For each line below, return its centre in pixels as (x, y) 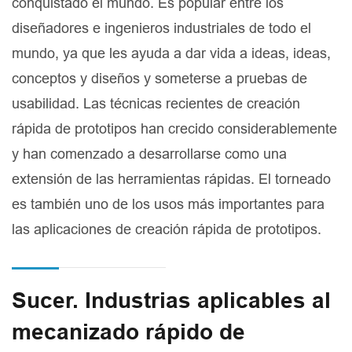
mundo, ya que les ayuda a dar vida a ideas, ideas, (171, 53)
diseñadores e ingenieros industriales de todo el (161, 28)
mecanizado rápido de (128, 332)
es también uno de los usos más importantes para (168, 204)
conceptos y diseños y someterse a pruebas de (159, 79)
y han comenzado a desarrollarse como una (149, 154)
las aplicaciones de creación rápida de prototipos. (167, 229)
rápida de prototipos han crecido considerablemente (174, 129)
